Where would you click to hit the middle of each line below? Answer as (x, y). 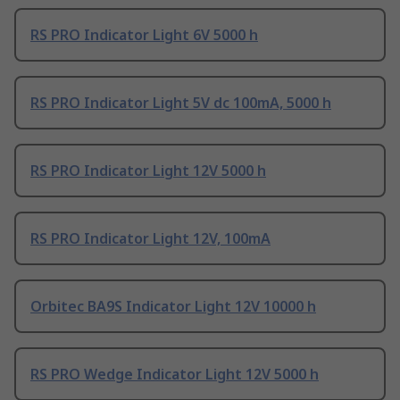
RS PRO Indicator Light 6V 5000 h (144, 35)
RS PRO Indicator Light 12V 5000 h (148, 171)
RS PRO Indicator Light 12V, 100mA (150, 239)
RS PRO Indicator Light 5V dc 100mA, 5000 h (181, 103)
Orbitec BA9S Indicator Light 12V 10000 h (173, 307)
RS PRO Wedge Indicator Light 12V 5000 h (175, 375)
